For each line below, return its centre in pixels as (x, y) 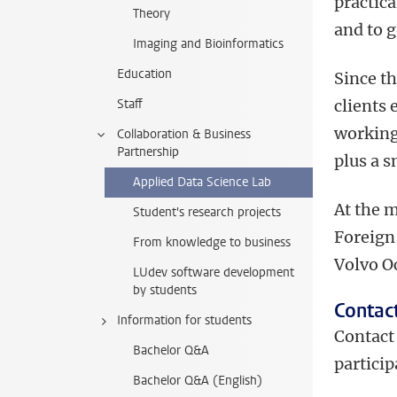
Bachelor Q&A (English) (198, 381)
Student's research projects (207, 212)
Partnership (148, 152)
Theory (152, 14)
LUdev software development (214, 272)
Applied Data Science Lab (202, 182)
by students (165, 290)
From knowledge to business (212, 242)
